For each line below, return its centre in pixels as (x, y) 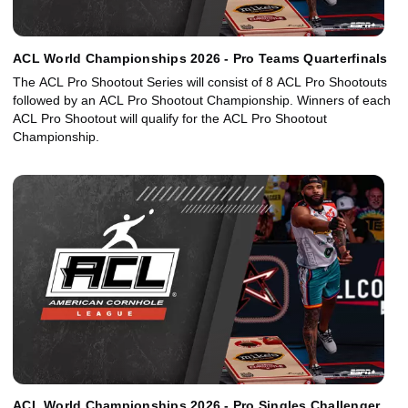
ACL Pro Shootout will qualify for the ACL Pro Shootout (170, 118)
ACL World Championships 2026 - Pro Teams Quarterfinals (200, 58)
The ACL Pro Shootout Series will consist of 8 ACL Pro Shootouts (200, 82)
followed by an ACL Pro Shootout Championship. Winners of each (202, 100)
